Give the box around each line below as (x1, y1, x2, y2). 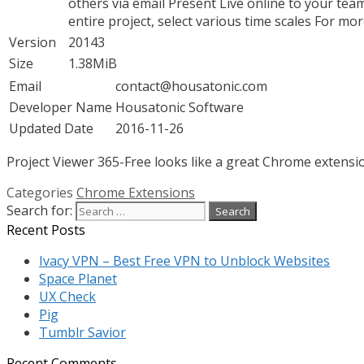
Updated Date (9, 119, 93, 137)
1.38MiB (68, 54, 117, 72)
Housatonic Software (115, 97, 244, 116)
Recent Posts (6, 220, 85, 239)
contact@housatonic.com (115, 76, 267, 95)
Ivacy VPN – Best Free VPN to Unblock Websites (39, 251, 330, 270)
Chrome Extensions (76, 183, 195, 201)
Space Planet (39, 269, 117, 288)
